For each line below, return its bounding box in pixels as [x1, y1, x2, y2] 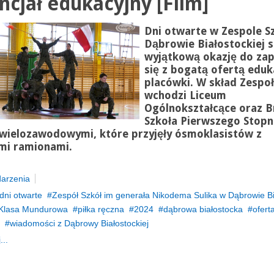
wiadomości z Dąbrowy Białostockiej [9, 218, 149, 228]
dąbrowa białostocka [163, 204, 243, 214]
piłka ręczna [77, 204, 124, 214]
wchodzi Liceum [144, 89, 226, 102]
